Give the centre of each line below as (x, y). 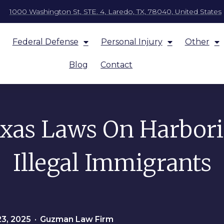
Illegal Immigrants (112, 163)
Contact (117, 65)
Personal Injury (131, 42)
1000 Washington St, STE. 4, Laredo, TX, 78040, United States (115, 11)
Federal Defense (45, 42)
